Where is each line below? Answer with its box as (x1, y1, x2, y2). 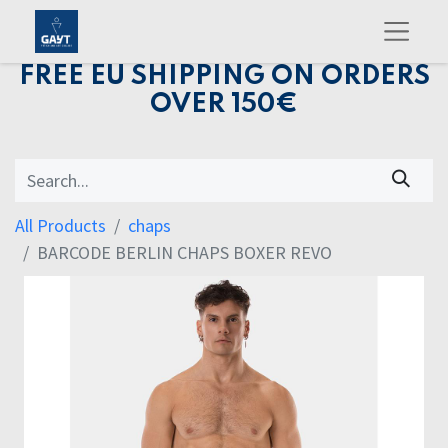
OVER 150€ (150, 91, 298, 118)
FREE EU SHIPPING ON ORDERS (18, 63, 430, 90)
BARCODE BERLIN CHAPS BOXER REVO (37, 241, 332, 265)
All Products (15, 214, 106, 238)
